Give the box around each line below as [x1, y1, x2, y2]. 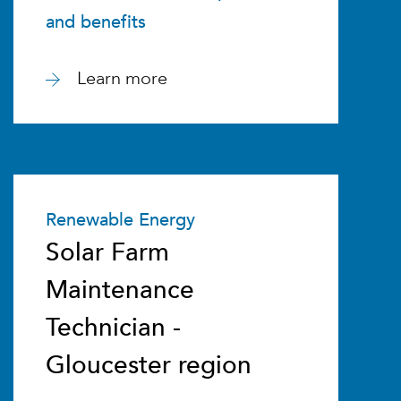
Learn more [76, 66, 167, 90]
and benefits [45, 10, 146, 34]
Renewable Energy [45, 208, 195, 232]
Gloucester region [45, 348, 252, 382]
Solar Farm [45, 235, 169, 269]
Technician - [45, 311, 181, 345]
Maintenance [45, 273, 194, 307]
